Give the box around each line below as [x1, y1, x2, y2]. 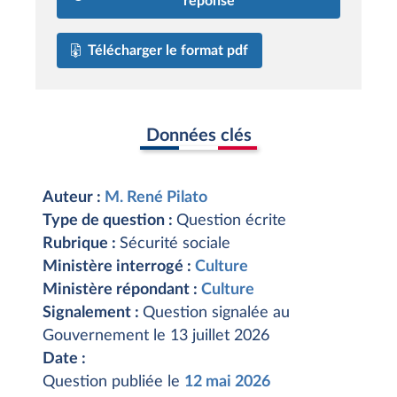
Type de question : [43, 213, 176, 229]
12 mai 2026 [184, 374, 270, 390]
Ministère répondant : [43, 282, 201, 298]
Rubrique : [43, 236, 120, 252]
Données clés [145, 126, 252, 144]
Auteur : [43, 190, 105, 206]
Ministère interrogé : [43, 259, 195, 275]
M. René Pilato [105, 190, 207, 206]
